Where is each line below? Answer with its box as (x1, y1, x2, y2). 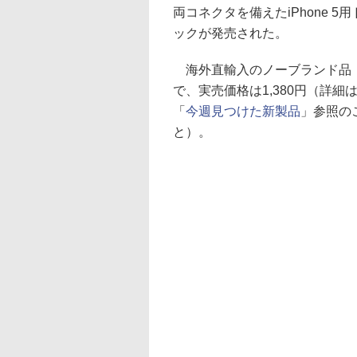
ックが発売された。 (173, 26, 288, 40)
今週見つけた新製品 (186, 104, 300, 118)
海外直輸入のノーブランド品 (173, 63, 351, 76)
